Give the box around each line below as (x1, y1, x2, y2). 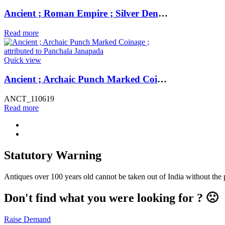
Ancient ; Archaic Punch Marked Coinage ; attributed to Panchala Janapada (157, 74, 167, 85)
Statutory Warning (4, 148, 101, 162)
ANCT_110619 (4, 94, 54, 103)
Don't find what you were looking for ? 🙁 (4, 191, 218, 204)
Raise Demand (4, 214, 51, 223)
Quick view (4, 55, 41, 64)
